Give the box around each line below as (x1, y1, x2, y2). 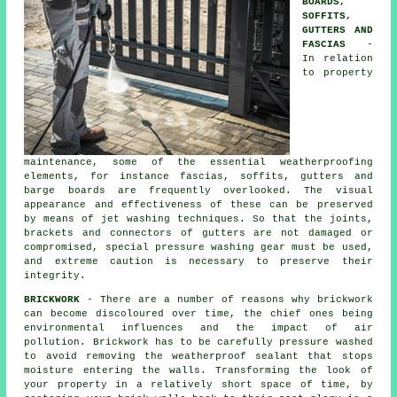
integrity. (24, 269, 87, 281)
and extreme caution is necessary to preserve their (24, 255, 373, 267)
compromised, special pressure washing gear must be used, (24, 241, 373, 253)
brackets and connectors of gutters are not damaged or (24, 227, 373, 238)
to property (302, 66, 373, 78)
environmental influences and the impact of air (24, 322, 373, 333)
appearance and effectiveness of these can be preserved (24, 198, 373, 210)
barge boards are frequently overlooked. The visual (24, 184, 373, 196)
